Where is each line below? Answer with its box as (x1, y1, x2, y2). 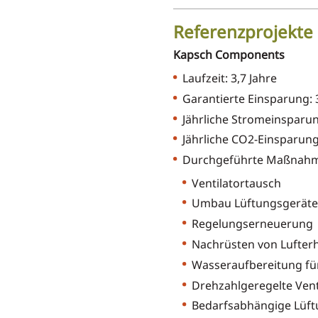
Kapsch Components (172, 47, 285, 63)
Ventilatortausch (191, 175, 281, 191)
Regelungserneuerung (191, 216, 313, 232)
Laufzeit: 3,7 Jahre (182, 70, 277, 87)
